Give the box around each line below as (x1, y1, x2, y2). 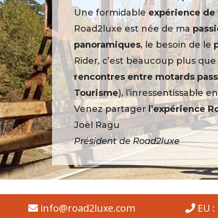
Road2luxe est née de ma (74, 23, 193, 34)
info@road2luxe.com (40, 201, 135, 215)
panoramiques (74, 39, 141, 50)
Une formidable (74, 7, 148, 18)
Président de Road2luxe (74, 136, 180, 146)
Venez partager (74, 104, 148, 114)
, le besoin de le (141, 39, 214, 50)
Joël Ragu (74, 120, 120, 130)
